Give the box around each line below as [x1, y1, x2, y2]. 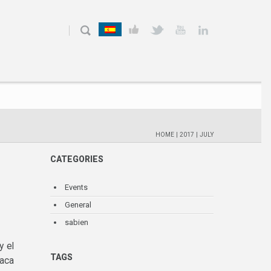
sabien [65, 217, 88, 227]
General [65, 200, 91, 209]
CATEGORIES [50, 154, 103, 164]
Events [65, 182, 88, 192]
